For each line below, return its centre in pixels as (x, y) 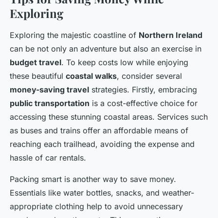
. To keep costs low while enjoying (125, 63)
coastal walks (91, 76)
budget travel (36, 63)
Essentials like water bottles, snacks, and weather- (102, 193)
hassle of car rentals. (48, 158)
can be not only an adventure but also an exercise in (106, 49)
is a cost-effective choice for (144, 103)
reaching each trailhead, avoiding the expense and (102, 144)
